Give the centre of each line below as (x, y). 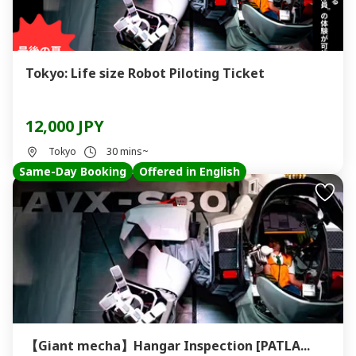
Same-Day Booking (73, 171)
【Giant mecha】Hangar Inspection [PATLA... (168, 346)
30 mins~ (128, 151)
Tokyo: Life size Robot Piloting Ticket (145, 73)
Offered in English (190, 171)
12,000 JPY (65, 126)
